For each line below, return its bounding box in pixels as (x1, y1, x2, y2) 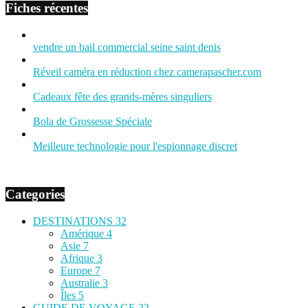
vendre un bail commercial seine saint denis (33, 41, 221, 54)
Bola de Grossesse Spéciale (33, 115, 152, 128)
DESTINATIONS (33, 214, 115, 227)
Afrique (60, 252, 97, 264)
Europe (60, 264, 95, 276)
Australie (60, 276, 102, 289)
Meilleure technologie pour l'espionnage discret (33, 140, 237, 153)
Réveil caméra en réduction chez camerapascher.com (33, 66, 261, 78)
